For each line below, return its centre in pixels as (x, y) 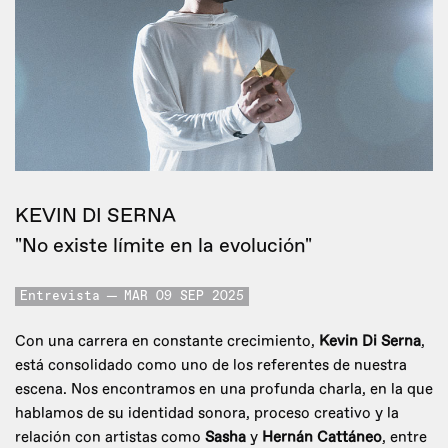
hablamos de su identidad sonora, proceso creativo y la (207, 414)
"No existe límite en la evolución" (163, 246)
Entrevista (60, 297)
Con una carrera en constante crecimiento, (167, 342)
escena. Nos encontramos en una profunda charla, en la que (224, 390)
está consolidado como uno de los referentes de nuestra (211, 366)
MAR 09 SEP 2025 (184, 297)
